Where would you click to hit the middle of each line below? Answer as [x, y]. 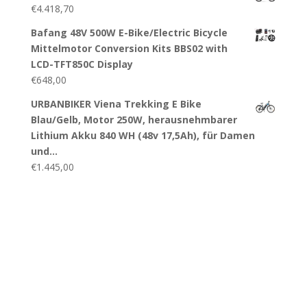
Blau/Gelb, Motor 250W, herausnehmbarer [134, 120]
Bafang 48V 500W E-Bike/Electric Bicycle [129, 33]
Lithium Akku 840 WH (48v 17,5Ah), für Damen [143, 136]
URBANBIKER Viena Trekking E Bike [116, 104]
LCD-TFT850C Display [82, 64]
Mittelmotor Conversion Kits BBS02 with [129, 49]
